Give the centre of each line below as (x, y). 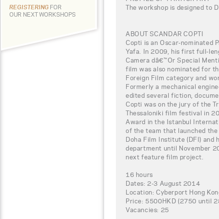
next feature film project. (165, 157)
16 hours (139, 174)
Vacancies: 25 (147, 209)
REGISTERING (30, 7)
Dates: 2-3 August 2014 (163, 183)
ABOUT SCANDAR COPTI (165, 33)
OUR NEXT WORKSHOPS (43, 14)
